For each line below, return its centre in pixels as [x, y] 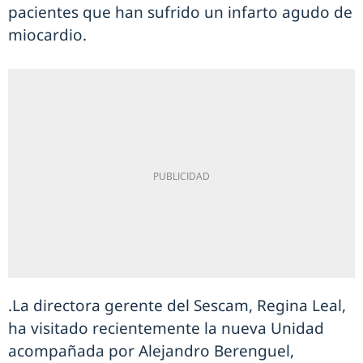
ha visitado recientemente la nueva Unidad [166, 328]
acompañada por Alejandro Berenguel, [151, 351]
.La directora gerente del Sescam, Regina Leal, [177, 305]
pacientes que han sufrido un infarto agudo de [180, 12]
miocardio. [47, 35]
